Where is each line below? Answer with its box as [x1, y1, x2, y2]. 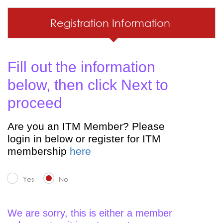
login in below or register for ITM [7, 133, 161, 144]
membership [7, 145, 70, 157]
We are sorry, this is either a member [7, 207, 172, 219]
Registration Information [50, 17, 173, 29]
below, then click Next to [7, 77, 168, 93]
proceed [7, 95, 62, 111]
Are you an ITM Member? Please [7, 120, 165, 132]
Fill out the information [7, 59, 155, 75]
